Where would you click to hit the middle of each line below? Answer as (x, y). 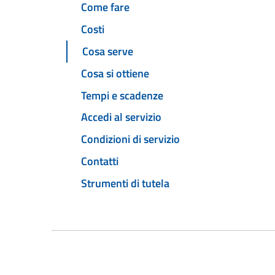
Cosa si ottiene (115, 73)
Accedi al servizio (121, 117)
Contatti (100, 161)
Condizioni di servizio (130, 139)
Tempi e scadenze (122, 95)
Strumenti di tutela (125, 183)
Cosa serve (108, 52)
